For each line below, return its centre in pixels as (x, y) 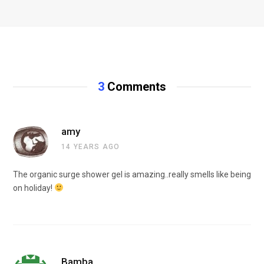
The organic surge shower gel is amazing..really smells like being (132, 174)
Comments (135, 86)
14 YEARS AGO (91, 146)
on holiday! (34, 188)
